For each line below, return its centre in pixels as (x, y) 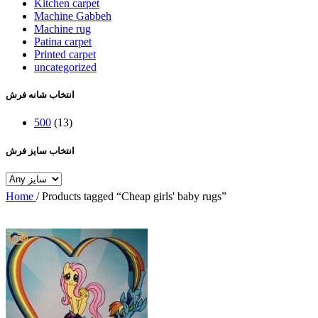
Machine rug (62, 29)
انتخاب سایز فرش (40, 150)
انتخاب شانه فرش (40, 95)
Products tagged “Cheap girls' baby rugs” (134, 196)
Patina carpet (63, 42)
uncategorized (65, 67)
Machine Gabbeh (73, 16)
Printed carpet (65, 55)
